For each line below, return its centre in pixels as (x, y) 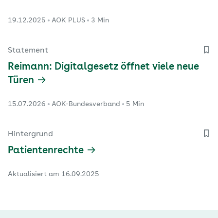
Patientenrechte (46, 151)
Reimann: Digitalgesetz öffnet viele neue (103, 67)
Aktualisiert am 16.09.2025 (54, 174)
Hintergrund (30, 134)
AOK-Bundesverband (86, 104)
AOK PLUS (68, 20)
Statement (28, 50)
